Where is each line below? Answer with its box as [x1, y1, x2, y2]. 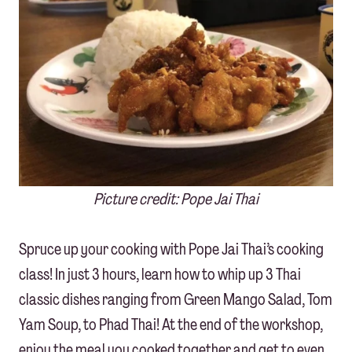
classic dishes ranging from [19, 289, 181, 310]
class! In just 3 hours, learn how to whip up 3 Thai [19, 264, 301, 285]
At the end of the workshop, [162, 314, 323, 335]
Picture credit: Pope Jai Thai [93, 189, 258, 210]
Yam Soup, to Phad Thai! [19, 314, 162, 335]
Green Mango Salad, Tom [181, 289, 332, 310]
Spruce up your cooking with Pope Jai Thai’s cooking [19, 239, 324, 260]
